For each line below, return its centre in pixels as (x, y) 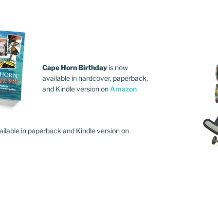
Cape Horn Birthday (75, 68)
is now (118, 68)
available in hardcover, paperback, (95, 78)
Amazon (123, 89)
